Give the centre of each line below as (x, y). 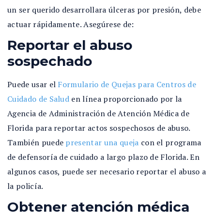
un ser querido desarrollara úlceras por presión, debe (104, 10)
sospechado (50, 61)
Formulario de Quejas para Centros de (127, 84)
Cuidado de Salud (39, 99)
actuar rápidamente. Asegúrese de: (71, 24)
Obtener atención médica (98, 207)
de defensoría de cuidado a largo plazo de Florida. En (103, 157)
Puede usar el (33, 84)
